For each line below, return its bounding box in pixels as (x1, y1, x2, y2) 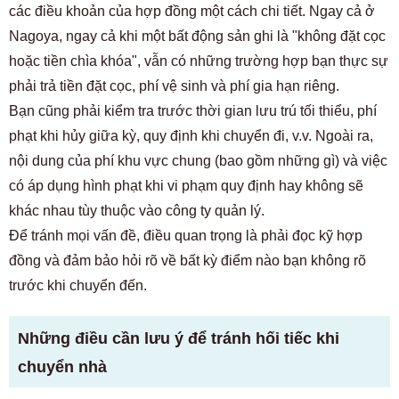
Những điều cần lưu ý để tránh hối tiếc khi (18, 330, 339, 347)
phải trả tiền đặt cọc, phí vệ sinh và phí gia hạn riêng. (9, 78, 339, 94)
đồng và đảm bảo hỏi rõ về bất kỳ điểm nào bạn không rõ (9, 253, 366, 268)
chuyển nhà (18, 358, 107, 376)
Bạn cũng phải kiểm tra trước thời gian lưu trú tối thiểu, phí (9, 103, 377, 118)
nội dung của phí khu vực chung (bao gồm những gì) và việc (9, 153, 387, 168)
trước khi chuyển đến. (9, 278, 147, 293)
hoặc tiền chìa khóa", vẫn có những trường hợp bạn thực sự (9, 53, 388, 69)
